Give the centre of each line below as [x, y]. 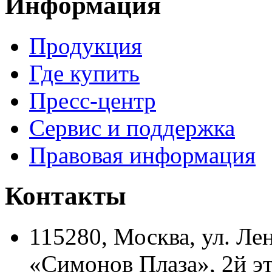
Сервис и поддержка [132, 127]
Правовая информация [142, 155]
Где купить [84, 73]
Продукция [86, 46]
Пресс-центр [93, 100]
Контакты [66, 195]
